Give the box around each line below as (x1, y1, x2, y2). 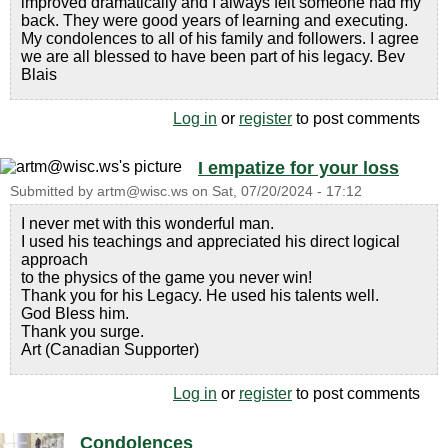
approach (21, 250, 88, 268)
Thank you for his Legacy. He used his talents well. (21, 286, 379, 304)
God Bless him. (21, 304, 129, 322)
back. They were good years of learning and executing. (21, 11, 408, 29)
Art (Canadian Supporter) (21, 340, 199, 358)
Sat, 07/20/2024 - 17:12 (212, 183, 362, 199)
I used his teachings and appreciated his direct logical (21, 232, 400, 250)
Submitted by (10, 183, 97, 199)
